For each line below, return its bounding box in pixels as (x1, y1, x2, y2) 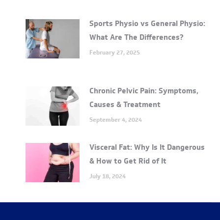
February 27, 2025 (89, 48, 140, 57)
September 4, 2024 (89, 115, 142, 124)
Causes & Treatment (89, 99, 161, 110)
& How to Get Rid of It (89, 156, 166, 166)
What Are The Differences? (89, 32, 184, 43)
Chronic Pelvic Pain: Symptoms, (89, 85, 198, 96)
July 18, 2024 (89, 171, 126, 181)
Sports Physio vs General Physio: (89, 18, 205, 29)
